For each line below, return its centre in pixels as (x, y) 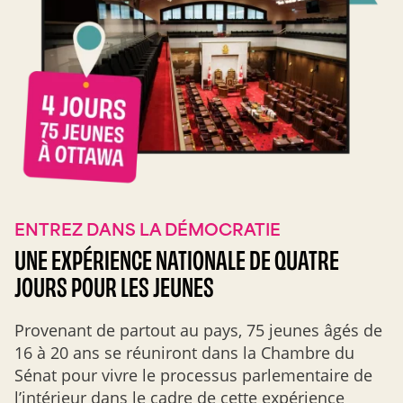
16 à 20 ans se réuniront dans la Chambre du (184, 353)
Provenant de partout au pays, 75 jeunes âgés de (198, 331)
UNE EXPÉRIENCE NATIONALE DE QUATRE (177, 260)
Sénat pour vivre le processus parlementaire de (193, 376)
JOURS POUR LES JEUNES (114, 287)
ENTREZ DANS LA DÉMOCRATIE (148, 228)
